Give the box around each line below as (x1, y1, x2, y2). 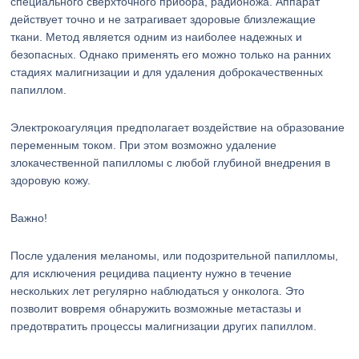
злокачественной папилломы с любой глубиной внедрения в (10, 156, 331, 169)
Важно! (10, 212, 48, 224)
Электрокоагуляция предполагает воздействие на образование (10, 121, 345, 134)
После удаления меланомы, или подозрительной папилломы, (10, 249, 339, 262)
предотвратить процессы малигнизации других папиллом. (10, 320, 317, 333)
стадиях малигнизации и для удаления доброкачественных (10, 66, 324, 79)
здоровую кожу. (10, 174, 91, 187)
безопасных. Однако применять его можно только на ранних (10, 48, 332, 61)
